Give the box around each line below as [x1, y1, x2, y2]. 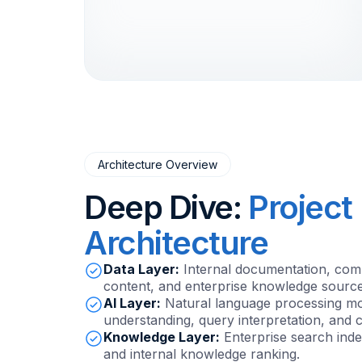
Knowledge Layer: [103, 329, 220, 346]
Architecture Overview [98, 158, 217, 172]
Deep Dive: [84, 187, 248, 228]
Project [247, 187, 352, 228]
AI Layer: [103, 295, 161, 312]
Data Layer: [103, 261, 179, 278]
